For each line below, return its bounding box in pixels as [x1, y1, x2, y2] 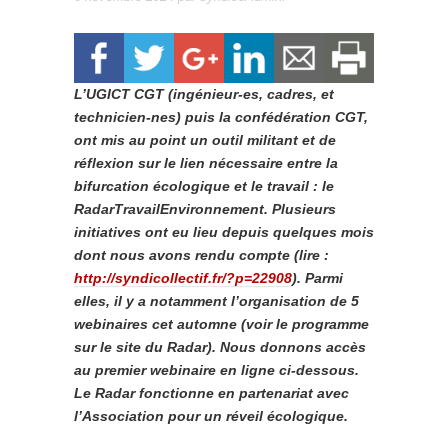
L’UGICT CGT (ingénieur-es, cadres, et [74, 86, 334, 102]
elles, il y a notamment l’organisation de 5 [74, 293, 359, 309]
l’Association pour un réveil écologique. [74, 408, 348, 424]
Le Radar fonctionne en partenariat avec [74, 385, 349, 401]
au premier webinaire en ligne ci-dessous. [74, 362, 359, 378]
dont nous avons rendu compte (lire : [74, 247, 329, 263]
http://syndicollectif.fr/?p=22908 [74, 270, 292, 286]
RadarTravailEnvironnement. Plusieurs [74, 201, 336, 217]
